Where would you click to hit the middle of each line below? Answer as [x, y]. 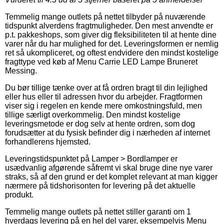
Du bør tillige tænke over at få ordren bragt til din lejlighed [106, 87]
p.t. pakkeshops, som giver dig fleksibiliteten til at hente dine [111, 34]
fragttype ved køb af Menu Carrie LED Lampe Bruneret [101, 61]
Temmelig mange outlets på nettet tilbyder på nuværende [105, 16]
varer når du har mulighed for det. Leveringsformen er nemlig [112, 43]
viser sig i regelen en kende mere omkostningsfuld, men [103, 105]
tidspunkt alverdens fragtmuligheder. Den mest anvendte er [109, 25]
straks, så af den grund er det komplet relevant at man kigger [111, 176]
